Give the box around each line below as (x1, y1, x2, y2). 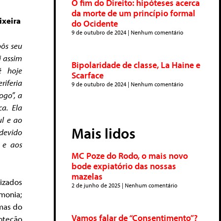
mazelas (72, 171, 103, 182)
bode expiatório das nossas (72, 160, 176, 172)
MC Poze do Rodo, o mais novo (72, 150, 188, 161)
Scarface (72, 70, 104, 81)
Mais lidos (72, 124, 136, 143)
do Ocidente (72, 18, 118, 29)
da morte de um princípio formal (72, 7, 195, 19)
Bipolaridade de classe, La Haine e (72, 59, 200, 71)
